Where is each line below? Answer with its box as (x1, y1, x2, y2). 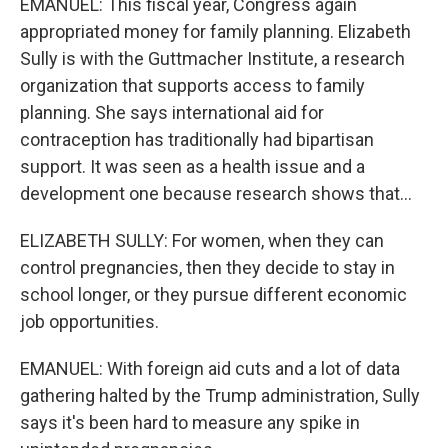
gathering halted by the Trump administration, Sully (20, 385, 420, 406)
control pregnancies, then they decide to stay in (20, 257, 395, 278)
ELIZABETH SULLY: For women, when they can (20, 230, 384, 251)
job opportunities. (20, 311, 159, 332)
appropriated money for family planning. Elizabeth (20, 21, 411, 42)
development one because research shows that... (20, 183, 412, 204)
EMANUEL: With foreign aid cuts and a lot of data (20, 358, 400, 379)
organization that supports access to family (20, 75, 365, 96)
